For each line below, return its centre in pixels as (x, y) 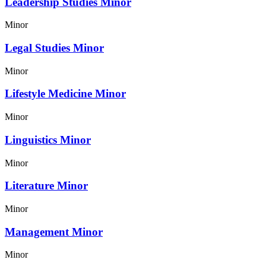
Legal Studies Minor (54, 47)
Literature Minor (46, 186)
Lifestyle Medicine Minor (65, 94)
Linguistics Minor (48, 140)
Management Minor (54, 232)
